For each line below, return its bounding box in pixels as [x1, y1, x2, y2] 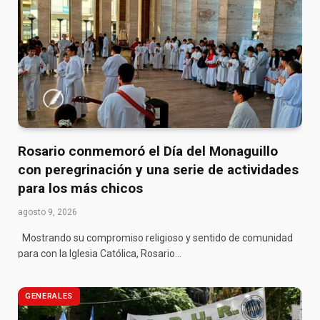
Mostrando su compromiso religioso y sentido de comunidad [18, 232, 293, 244]
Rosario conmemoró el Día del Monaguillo [18, 143, 278, 160]
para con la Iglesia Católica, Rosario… [18, 248, 181, 260]
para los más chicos [18, 180, 143, 197]
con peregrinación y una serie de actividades [18, 161, 299, 179]
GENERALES [25, 291, 73, 301]
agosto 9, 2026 [18, 207, 77, 218]
